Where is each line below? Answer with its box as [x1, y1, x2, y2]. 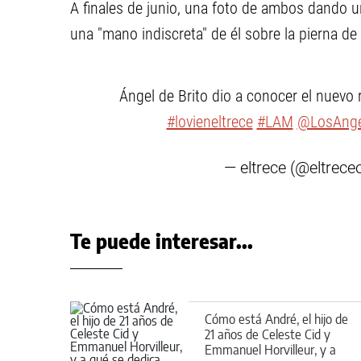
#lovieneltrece [166, 112, 253, 131]
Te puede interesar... [70, 229, 253, 253]
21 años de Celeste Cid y [205, 326, 330, 342]
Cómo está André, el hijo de [205, 310, 348, 327]
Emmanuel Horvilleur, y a [205, 341, 336, 358]
